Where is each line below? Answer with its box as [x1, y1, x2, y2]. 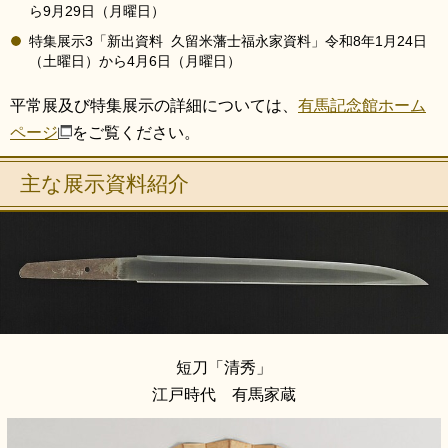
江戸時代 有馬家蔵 [152, 386, 296, 404]
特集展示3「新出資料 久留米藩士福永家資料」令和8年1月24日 [29, 34, 427, 50]
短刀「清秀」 [176, 359, 272, 377]
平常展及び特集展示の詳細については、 [10, 97, 298, 115]
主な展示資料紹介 [20, 172, 189, 197]
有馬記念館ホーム [298, 97, 426, 115]
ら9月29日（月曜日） [29, 4, 165, 20]
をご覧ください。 [72, 124, 200, 142]
